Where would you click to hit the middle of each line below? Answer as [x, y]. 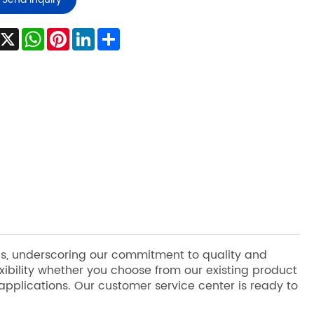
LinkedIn [117, 34]
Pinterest [93, 34]
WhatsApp [73, 34]
